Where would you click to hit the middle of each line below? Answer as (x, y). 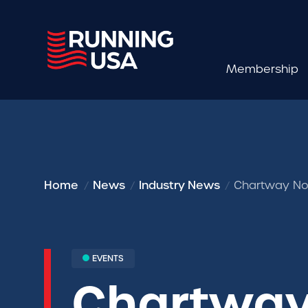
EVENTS (108, 258)
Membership (262, 69)
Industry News (179, 185)
